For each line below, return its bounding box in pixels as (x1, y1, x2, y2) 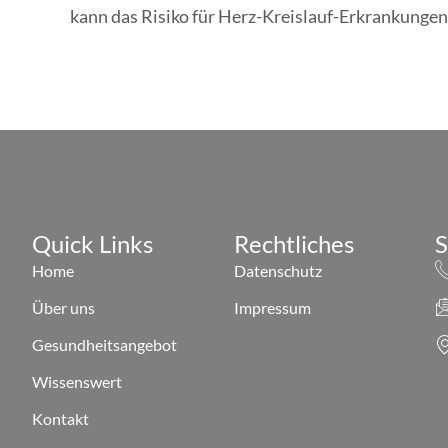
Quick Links (32, 228, 153, 258)
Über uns (32, 297, 95, 317)
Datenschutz (233, 260, 322, 280)
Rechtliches (233, 228, 354, 258)
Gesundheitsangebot (32, 334, 177, 354)
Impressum (233, 297, 311, 317)
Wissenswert (32, 371, 122, 391)
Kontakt (32, 408, 89, 428)
